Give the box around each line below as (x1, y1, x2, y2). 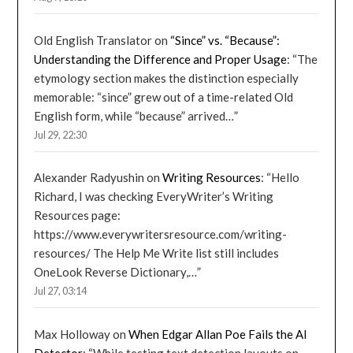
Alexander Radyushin (34, 170, 145, 185)
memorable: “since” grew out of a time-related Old (34, 89, 294, 104)
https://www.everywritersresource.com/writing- (34, 227, 288, 242)
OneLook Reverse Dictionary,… (34, 265, 198, 280)
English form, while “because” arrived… (34, 108, 235, 123)
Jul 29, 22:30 (34, 128, 87, 141)
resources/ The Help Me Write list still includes (34, 246, 280, 261)
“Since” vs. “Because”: (170, 32, 281, 47)
